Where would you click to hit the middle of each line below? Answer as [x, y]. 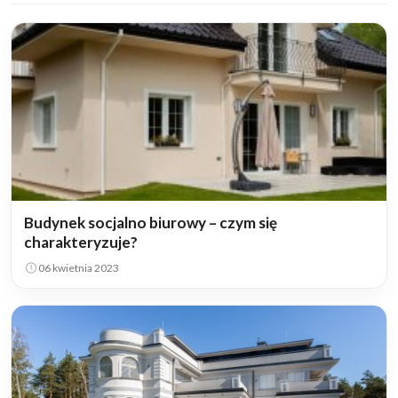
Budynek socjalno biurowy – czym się [151, 222]
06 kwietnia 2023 [79, 267]
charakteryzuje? [81, 242]
